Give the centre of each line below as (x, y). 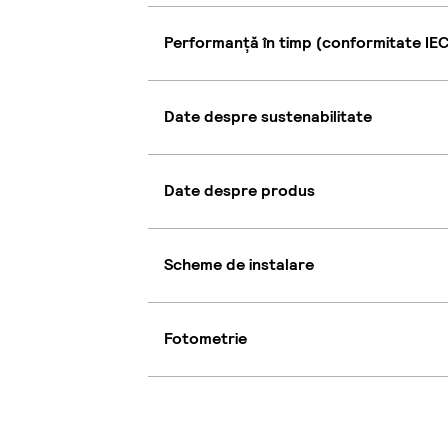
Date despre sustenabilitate (268, 117)
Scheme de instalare (239, 265)
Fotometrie (205, 339)
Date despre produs (239, 191)
